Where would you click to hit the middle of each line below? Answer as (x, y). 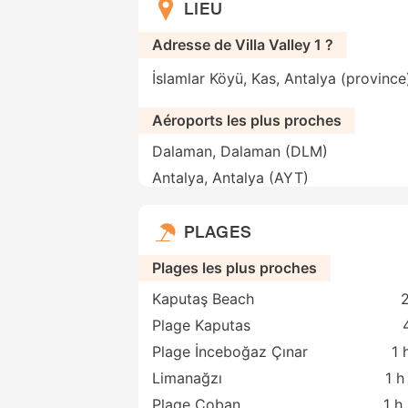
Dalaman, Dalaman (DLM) (240, 152)
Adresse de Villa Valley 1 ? (243, 45)
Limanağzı (187, 378)
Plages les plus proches (235, 268)
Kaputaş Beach (203, 299)
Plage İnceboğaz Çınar (230, 352)
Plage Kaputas (201, 326)
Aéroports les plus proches (247, 121)
